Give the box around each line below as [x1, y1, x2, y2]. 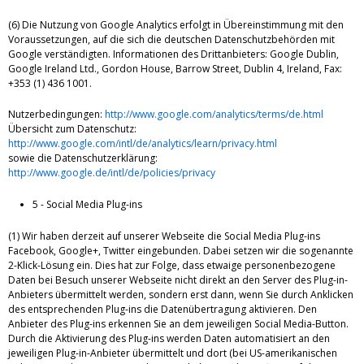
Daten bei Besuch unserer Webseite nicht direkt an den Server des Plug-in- [8, 272, 348, 287]
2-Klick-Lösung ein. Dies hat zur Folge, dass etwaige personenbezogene [8, 258, 336, 272]
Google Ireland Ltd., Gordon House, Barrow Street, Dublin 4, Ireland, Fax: [8, 61, 342, 76]
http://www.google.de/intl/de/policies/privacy [8, 165, 215, 180]
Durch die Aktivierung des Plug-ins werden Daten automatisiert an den [8, 331, 330, 345]
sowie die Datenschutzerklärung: [8, 150, 158, 165]
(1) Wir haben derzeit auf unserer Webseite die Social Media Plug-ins [8, 228, 320, 243]
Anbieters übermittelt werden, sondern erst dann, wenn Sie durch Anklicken [8, 287, 353, 301]
